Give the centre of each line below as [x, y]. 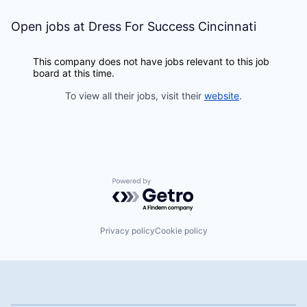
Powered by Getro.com [172, 184]
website [222, 96]
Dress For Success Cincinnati [172, 26]
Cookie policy [181, 230]
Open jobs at [50, 26]
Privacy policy [127, 230]
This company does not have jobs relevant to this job [151, 61]
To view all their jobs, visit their [135, 96]
